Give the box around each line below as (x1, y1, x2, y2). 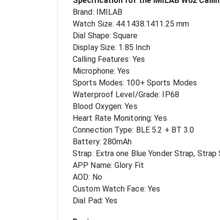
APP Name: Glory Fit (73, 161, 144, 170)
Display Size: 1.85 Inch (73, 43, 151, 53)
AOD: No (73, 172, 102, 182)
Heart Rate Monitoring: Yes (73, 113, 167, 123)
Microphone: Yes (73, 66, 130, 76)
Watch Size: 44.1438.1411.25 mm (73, 19, 189, 29)
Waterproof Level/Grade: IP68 (73, 90, 179, 100)
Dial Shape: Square (73, 31, 137, 41)
